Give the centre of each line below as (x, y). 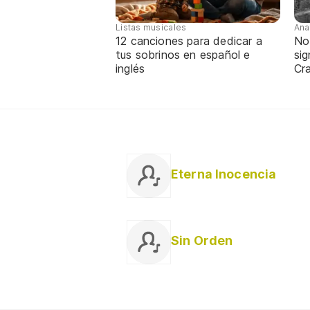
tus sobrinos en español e (183, 54)
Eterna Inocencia (224, 174)
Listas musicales (151, 27)
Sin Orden (202, 240)
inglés (130, 68)
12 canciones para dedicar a (189, 40)
